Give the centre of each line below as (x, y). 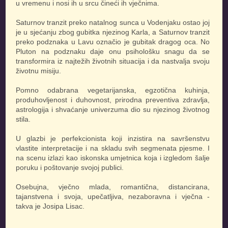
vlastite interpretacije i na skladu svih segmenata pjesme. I (113, 148)
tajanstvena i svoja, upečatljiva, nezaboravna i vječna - (113, 196)
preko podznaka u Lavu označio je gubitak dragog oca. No (113, 41)
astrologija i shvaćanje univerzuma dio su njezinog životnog (113, 109)
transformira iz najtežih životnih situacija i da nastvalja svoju (113, 61)
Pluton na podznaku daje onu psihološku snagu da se (113, 51)
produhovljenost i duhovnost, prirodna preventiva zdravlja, (113, 99)
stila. (23, 119)
